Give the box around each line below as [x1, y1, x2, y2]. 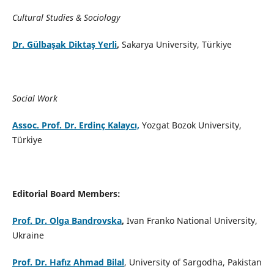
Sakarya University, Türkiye [121, 39, 232, 51]
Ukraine [12, 229, 44, 242]
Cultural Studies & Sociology [12, 12, 120, 24]
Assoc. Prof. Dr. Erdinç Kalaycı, [12, 119, 139, 131]
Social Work [12, 92, 57, 105]
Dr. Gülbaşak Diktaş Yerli [12, 39, 117, 51]
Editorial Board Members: [12, 188, 120, 200]
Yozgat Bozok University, [141, 119, 242, 131]
